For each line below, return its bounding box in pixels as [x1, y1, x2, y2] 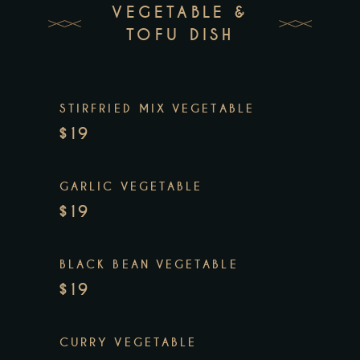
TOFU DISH [125, 25, 235, 46]
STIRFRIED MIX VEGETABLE [59, 101, 255, 117]
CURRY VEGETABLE [59, 335, 198, 350]
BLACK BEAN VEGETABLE [59, 257, 239, 272]
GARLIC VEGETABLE [59, 179, 203, 194]
